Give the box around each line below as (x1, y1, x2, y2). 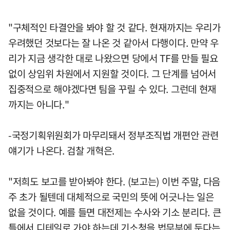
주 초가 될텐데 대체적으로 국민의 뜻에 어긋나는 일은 (8, 189, 214, 204)
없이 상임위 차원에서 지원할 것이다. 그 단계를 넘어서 (8, 66, 217, 81)
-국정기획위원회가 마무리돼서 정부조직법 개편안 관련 (8, 128, 219, 143)
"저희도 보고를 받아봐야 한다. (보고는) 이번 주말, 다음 (8, 174, 221, 189)
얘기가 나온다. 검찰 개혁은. (8, 143, 115, 158)
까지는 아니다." (8, 97, 69, 112)
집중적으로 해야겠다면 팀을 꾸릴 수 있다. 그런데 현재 (8, 82, 217, 97)
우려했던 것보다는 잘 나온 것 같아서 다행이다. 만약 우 (8, 35, 219, 50)
